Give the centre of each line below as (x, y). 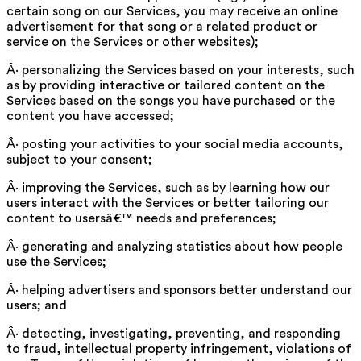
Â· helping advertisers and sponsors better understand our (179, 290)
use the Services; (56, 261)
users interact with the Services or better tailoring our (168, 203)
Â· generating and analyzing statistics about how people (174, 246)
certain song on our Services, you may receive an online (172, 11)
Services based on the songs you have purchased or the (171, 100)
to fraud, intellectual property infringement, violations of (179, 349)
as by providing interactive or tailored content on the (166, 85)
